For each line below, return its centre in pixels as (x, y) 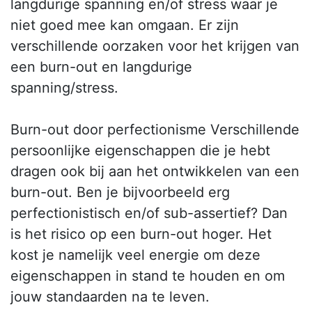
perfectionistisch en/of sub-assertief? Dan (149, 213)
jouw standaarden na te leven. (110, 297)
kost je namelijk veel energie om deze (135, 255)
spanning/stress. (64, 88)
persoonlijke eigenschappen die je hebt (140, 151)
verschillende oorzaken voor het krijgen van (155, 46)
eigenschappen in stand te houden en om (148, 276)
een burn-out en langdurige (101, 67)
